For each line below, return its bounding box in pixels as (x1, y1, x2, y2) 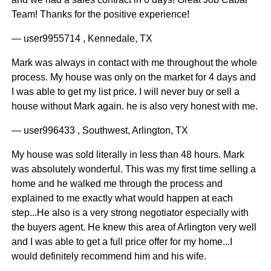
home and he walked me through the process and (11, 178, 223, 189)
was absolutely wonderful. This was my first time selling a (11, 164, 256, 175)
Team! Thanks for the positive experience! (11, 9, 189, 20)
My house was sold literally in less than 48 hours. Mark (11, 149, 244, 160)
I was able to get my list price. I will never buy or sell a (11, 87, 240, 97)
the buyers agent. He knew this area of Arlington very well (11, 222, 256, 233)
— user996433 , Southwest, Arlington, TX (11, 125, 188, 136)
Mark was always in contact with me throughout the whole (11, 57, 257, 68)
